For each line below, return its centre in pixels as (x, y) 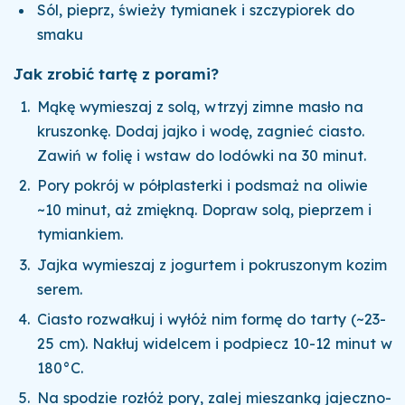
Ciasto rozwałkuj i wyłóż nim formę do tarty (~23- (212, 320)
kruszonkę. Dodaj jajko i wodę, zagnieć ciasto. (201, 132)
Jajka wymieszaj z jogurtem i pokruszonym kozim (212, 264)
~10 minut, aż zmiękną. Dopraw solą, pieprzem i (205, 210)
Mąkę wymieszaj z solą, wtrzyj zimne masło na (201, 107)
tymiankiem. (80, 235)
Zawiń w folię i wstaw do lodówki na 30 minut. (202, 156)
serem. (60, 289)
